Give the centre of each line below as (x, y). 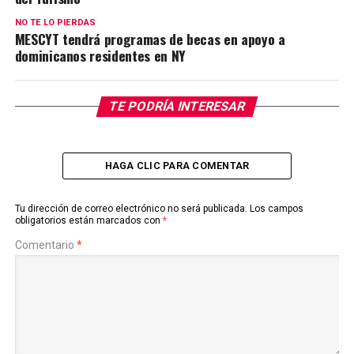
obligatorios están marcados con (88, 220)
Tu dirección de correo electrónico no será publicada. (131, 209)
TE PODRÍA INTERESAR (177, 106)
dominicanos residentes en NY (100, 55)
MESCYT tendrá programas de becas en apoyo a (150, 39)
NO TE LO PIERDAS (55, 23)
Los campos (276, 209)
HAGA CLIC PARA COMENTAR (177, 166)
